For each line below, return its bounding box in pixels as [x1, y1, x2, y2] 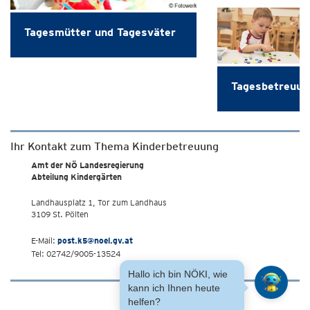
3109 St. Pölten [31, 209, 89, 220]
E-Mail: [31, 235, 57, 246]
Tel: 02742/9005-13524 [31, 248, 120, 259]
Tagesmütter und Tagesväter [24, 25, 176, 39]
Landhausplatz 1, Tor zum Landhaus [31, 197, 167, 208]
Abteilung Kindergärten [31, 172, 122, 183]
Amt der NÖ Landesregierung [31, 160, 144, 171]
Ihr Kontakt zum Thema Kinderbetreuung [10, 140, 219, 154]
